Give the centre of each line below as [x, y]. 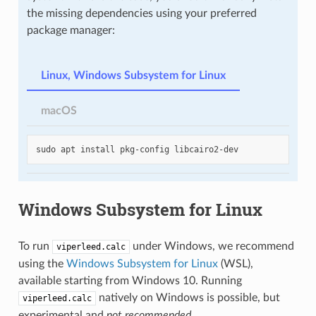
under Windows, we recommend [212, 247]
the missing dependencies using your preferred [141, 14]
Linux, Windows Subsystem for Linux [133, 76]
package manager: [71, 31]
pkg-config [144, 150]
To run [35, 247]
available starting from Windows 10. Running [130, 281]
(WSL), [235, 264]
